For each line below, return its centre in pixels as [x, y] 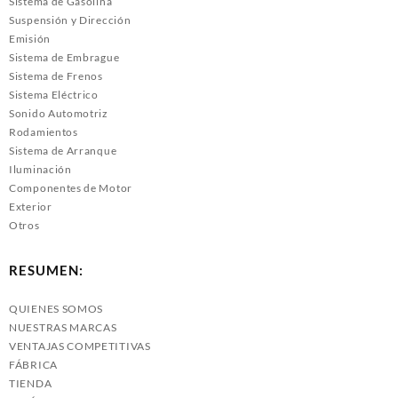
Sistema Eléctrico [54, 94]
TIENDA [31, 384]
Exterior [31, 206]
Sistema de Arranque [63, 150]
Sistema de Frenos [56, 76]
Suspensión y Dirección [70, 20]
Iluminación [40, 169]
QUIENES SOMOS [56, 309]
